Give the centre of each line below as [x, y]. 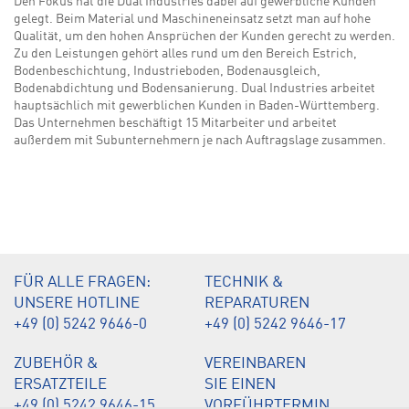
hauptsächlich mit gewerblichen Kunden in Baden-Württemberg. [197, 105]
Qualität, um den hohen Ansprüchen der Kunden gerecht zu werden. [204, 36]
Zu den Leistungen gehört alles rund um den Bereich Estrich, [185, 53]
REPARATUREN [257, 303]
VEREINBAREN [255, 363]
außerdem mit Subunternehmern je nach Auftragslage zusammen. [200, 140]
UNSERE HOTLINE [77, 303]
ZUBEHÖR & [56, 363]
